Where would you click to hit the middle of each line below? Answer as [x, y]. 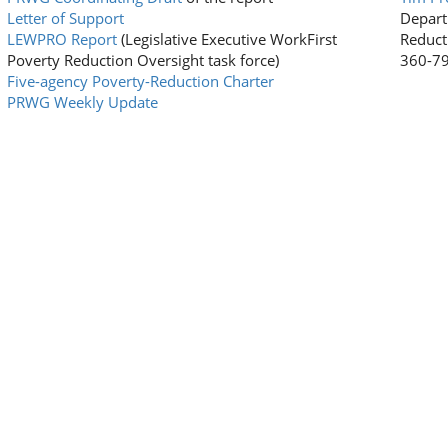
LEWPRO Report [61, 39]
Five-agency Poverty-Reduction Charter [140, 81]
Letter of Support [65, 18]
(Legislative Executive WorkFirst [226, 39]
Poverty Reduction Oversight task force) [142, 60]
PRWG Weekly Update [82, 102]
